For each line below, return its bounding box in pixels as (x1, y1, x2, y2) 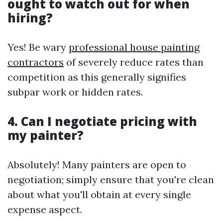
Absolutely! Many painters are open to (7, 158, 186, 171)
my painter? (7, 127, 84, 143)
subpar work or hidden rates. (7, 86, 143, 98)
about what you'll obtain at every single (7, 188, 191, 201)
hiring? (7, 9, 53, 26)
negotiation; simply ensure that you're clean (7, 173, 214, 186)
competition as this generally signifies (7, 71, 186, 83)
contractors (7, 56, 64, 68)
